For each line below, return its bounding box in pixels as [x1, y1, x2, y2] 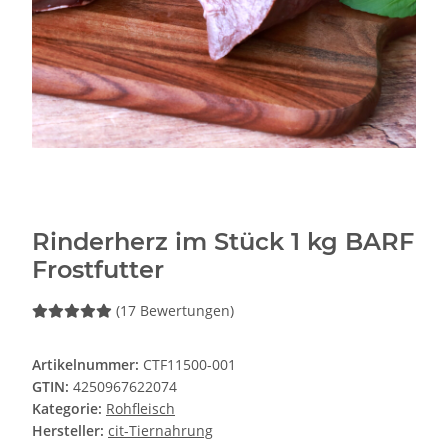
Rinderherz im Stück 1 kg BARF [32, 227, 414, 257]
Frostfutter [32, 255, 164, 285]
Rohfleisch [106, 399, 175, 419]
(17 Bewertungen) [116, 301, 234, 321]
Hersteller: [32, 421, 104, 441]
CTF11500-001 [143, 355, 236, 375]
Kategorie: [32, 399, 106, 419]
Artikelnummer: [32, 355, 143, 375]
